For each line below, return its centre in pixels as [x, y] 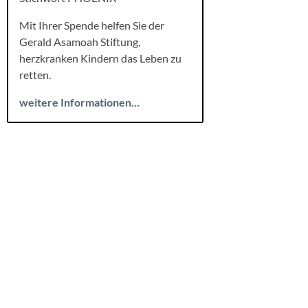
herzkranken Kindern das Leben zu [100, 58]
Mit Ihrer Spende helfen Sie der [92, 25]
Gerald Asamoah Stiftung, [80, 41]
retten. [35, 74]
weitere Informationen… [79, 102]
